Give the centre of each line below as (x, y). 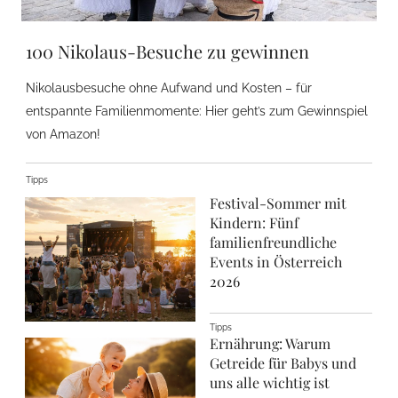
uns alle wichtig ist (270, 382)
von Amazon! (63, 134)
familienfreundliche (273, 242)
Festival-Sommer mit (278, 203)
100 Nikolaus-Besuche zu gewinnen (167, 51)
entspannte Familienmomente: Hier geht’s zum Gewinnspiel (197, 111)
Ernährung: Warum (270, 343)
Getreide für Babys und (283, 363)
